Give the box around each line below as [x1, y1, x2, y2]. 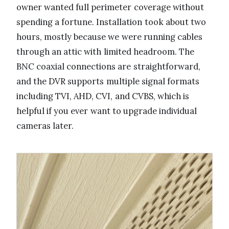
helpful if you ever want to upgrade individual [16, 105, 197, 117]
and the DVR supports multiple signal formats [16, 75, 199, 87]
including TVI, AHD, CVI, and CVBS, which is [16, 90, 190, 102]
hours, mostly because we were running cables [16, 31, 202, 42]
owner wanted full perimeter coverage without [16, 1, 204, 13]
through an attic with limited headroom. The [16, 45, 194, 57]
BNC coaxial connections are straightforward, [16, 60, 200, 72]
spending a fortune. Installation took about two [16, 16, 206, 28]
